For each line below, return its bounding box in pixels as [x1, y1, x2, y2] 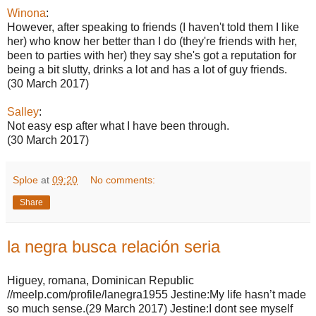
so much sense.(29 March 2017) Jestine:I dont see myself [7, 302, 293, 315]
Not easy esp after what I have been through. [7, 120, 229, 132]
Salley [7, 106, 39, 118]
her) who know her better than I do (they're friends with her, [7, 35, 297, 47]
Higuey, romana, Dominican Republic [7, 274, 194, 286]
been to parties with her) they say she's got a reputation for [7, 49, 296, 61]
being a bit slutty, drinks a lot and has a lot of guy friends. [7, 63, 287, 75]
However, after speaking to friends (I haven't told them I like [7, 21, 299, 33]
